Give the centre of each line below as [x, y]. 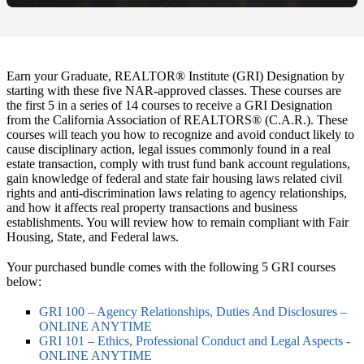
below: [24, 281]
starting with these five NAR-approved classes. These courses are [174, 90]
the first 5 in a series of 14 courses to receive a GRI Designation [169, 105]
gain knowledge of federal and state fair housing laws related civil [174, 178]
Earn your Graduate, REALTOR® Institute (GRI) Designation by [175, 76]
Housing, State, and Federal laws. [93, 236]
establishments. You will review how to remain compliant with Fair [178, 222]
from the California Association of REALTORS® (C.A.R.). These [177, 119]
